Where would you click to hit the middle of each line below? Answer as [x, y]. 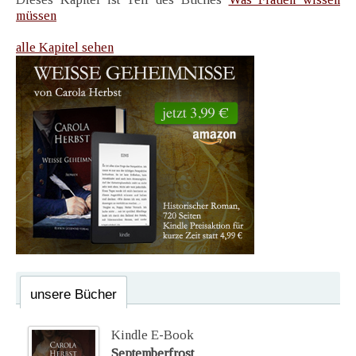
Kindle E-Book [153, 335]
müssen [36, 16]
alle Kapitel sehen [65, 48]
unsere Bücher [74, 295]
